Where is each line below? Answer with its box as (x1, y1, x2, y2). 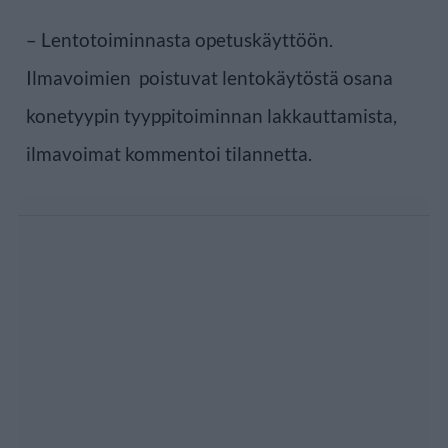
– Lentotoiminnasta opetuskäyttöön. (26, 27, 333, 51)
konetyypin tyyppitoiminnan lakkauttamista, (26, 103, 397, 127)
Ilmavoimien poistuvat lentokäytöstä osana (26, 65, 393, 89)
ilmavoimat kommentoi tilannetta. (26, 141, 312, 165)
